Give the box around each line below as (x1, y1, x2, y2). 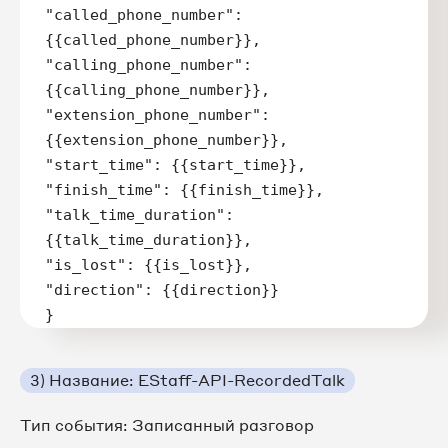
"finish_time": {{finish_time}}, (45, 180, 324, 199)
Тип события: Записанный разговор (20, 414, 314, 435)
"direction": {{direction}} (45, 280, 279, 299)
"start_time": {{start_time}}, (45, 155, 306, 174)
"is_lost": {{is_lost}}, (45, 255, 252, 274)
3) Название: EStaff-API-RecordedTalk (30, 369, 345, 390)
